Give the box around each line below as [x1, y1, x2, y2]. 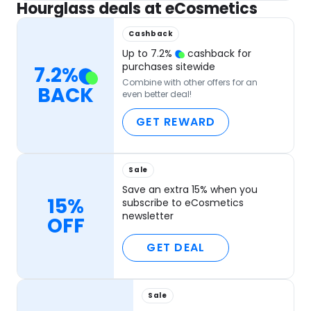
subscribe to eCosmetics [122, 196, 244, 210]
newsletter [122, 209, 174, 224]
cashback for [185, 47, 252, 61]
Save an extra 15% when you [122, 183, 258, 197]
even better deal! [122, 88, 192, 101]
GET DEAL [146, 239, 205, 256]
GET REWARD [136, 114, 216, 131]
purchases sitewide [122, 60, 216, 74]
